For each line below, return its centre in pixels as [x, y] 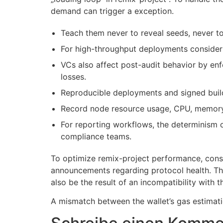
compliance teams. [96, 136]
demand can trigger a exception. [112, 11]
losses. [73, 76]
